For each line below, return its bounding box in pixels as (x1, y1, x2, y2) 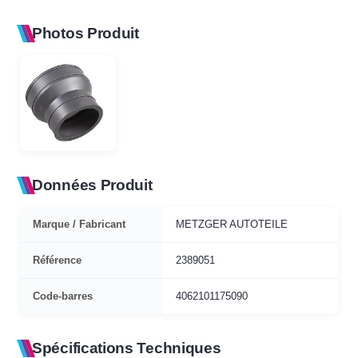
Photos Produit (32, 24, 139, 42)
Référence (33, 253, 82, 266)
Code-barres (33, 289, 93, 302)
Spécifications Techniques (32, 339, 221, 356)
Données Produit (32, 176, 153, 193)
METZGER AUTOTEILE (176, 217, 288, 230)
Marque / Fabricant (33, 217, 125, 230)
